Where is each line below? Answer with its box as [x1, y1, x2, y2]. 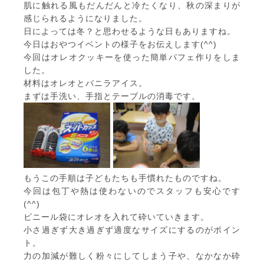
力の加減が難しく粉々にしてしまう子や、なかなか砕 [24, 250, 240, 260]
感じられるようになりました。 [24, 14, 147, 24]
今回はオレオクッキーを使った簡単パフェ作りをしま [24, 52, 240, 62]
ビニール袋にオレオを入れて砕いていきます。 [24, 212, 209, 222]
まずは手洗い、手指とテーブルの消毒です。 [24, 91, 200, 101]
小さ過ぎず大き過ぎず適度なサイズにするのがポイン [24, 225, 240, 235]
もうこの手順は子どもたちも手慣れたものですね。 [24, 173, 227, 183]
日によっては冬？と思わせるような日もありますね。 [24, 27, 236, 37]
